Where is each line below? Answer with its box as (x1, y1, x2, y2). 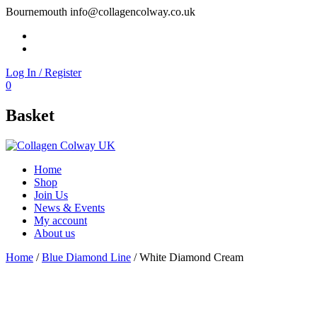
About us (34, 226, 75, 239)
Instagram (33, 42, 77, 54)
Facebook (33, 29, 77, 41)
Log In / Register (6, 67, 81, 79)
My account (34, 214, 87, 226)
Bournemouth (6, 6, 67, 18)
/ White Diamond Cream (131, 250, 243, 263)
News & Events (34, 201, 105, 214)
